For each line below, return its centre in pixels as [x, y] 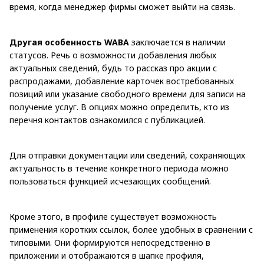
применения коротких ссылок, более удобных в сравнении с [131, 229]
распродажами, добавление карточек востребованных [122, 81]
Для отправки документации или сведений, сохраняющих [127, 155]
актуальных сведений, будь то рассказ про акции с [113, 68]
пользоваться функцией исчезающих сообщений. [110, 181]
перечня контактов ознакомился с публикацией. [107, 120]
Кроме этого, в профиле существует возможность [113, 216]
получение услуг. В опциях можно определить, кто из [119, 107]
